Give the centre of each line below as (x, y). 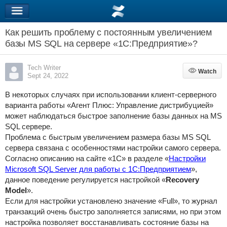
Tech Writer (44, 68)
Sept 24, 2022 (48, 76)
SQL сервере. (28, 126)
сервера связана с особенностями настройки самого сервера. (113, 148)
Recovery (182, 180)
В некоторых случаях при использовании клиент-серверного (110, 94)
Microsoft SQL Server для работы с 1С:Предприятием (98, 169)
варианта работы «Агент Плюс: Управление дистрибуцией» (109, 105)
